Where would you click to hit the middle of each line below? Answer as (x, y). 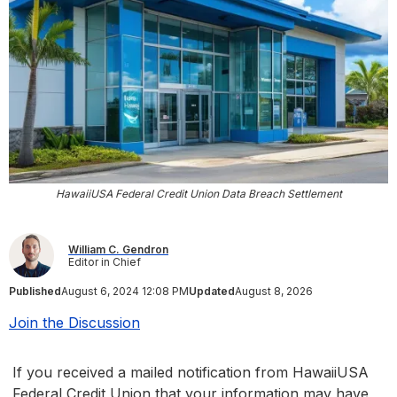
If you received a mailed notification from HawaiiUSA (191, 373)
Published (35, 292)
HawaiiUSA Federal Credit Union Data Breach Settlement (198, 194)
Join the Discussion (74, 323)
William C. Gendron (118, 249)
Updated (212, 292)
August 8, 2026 (274, 292)
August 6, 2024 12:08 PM (125, 292)
